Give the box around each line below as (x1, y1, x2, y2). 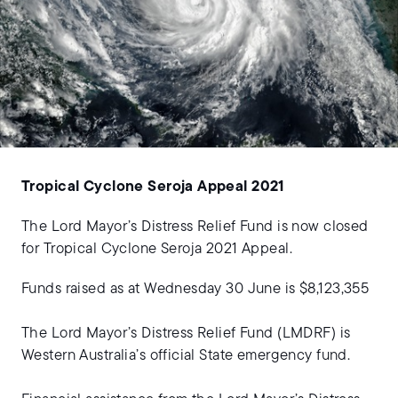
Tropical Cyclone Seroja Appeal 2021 (21, 179, 284, 195)
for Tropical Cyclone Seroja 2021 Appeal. (21, 241, 293, 257)
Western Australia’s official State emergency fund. (21, 347, 354, 363)
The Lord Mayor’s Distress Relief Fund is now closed (21, 219, 369, 235)
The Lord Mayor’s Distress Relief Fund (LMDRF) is (21, 325, 351, 341)
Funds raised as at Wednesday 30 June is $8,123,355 (21, 281, 370, 297)
